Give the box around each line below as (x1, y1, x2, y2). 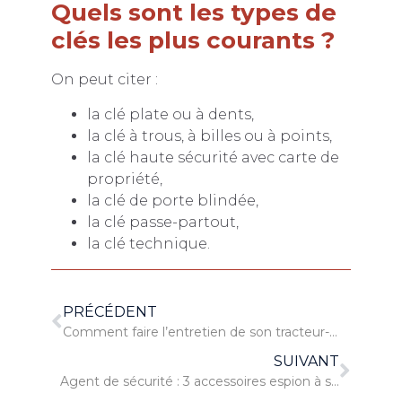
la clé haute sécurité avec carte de (86, 148, 339, 166)
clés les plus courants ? (50, 26, 335, 56)
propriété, (86, 170, 162, 188)
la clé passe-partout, (86, 213, 239, 231)
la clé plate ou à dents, (86, 105, 254, 123)
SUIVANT (274, 353, 340, 371)
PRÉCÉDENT (62, 303, 157, 321)
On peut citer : (50, 71, 158, 89)
